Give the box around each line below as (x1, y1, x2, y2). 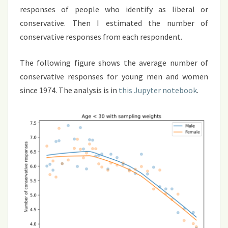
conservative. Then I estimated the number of (20, 17, 208, 28)
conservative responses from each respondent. (20, 31, 182, 42)
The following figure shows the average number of (20, 57, 208, 68)
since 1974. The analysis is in (20, 84, 119, 95)
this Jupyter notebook (119, 84, 197, 95)
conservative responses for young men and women (20, 71, 208, 81)
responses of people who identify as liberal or (20, 4, 208, 14)
